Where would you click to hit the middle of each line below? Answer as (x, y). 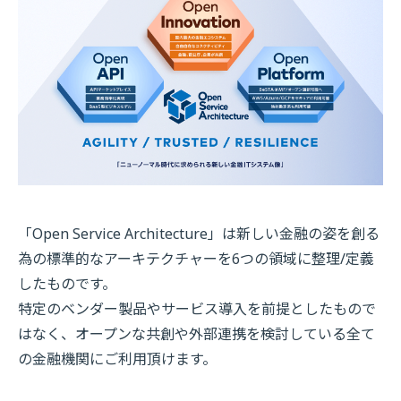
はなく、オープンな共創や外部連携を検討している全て (196, 333)
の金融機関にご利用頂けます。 (117, 358)
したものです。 (67, 283)
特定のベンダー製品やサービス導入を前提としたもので (197, 308)
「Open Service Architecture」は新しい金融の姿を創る (199, 233)
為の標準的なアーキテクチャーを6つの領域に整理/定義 (196, 258)
